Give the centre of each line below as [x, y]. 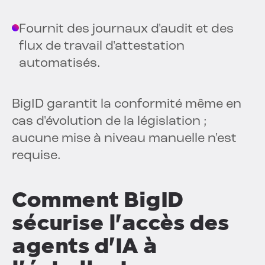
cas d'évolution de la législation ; [109, 122]
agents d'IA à [85, 246]
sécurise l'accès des [120, 223]
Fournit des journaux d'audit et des [126, 30]
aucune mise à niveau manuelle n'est [124, 139]
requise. [36, 156]
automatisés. [60, 64]
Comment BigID [98, 200]
